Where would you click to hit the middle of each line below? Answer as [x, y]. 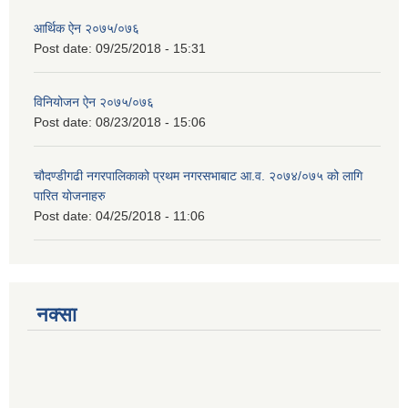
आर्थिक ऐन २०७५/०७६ [87, 29]
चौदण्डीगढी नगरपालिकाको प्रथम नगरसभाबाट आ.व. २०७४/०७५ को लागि [198, 176]
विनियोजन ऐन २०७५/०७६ [94, 102]
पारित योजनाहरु [70, 196]
